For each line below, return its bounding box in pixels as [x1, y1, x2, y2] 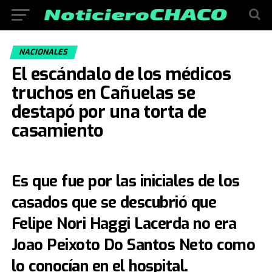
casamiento [11, 119, 103, 142]
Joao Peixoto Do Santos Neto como [11, 234, 256, 255]
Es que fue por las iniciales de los [11, 171, 240, 191]
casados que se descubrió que [11, 192, 217, 212]
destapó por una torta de [11, 100, 206, 123]
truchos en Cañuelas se [11, 81, 195, 104]
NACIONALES [18, 47, 70, 57]
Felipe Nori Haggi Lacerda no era [11, 213, 237, 234]
